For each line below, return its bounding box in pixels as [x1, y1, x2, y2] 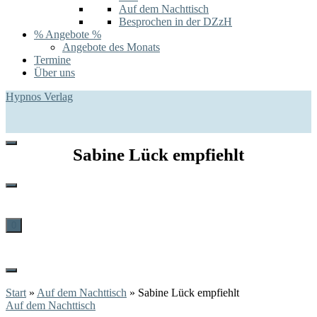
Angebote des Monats [62, 41, 160, 53]
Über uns [34, 67, 75, 79]
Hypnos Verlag [6, 91, 73, 103]
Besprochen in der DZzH [119, 16, 232, 28]
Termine [34, 54, 71, 66]
